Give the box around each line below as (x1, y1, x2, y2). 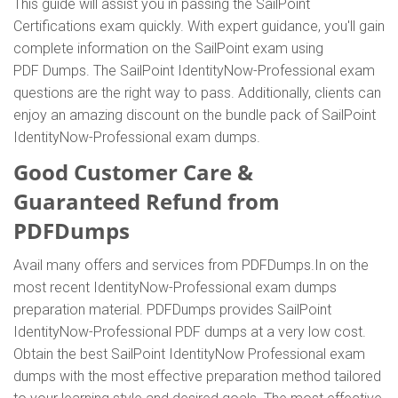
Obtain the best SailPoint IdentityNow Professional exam (13, 346, 365, 362)
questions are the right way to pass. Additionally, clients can (13, 84, 381, 101)
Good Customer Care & (13, 157, 253, 187)
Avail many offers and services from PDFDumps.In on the (13, 257, 369, 274)
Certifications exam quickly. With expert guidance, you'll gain (13, 18, 385, 35)
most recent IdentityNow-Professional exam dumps (13, 279, 337, 296)
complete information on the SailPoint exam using (13, 40, 323, 57)
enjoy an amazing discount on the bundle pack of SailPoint (13, 107, 376, 123)
